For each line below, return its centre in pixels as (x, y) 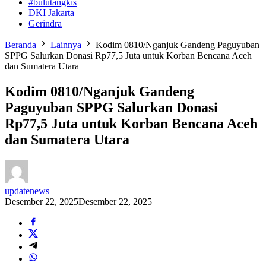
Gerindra (45, 23)
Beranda (20, 45)
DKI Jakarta (51, 13)
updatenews (27, 191)
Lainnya (66, 45)
